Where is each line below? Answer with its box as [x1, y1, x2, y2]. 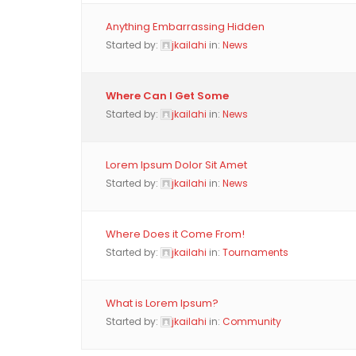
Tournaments [222, 246, 288, 259]
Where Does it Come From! [106, 226, 245, 242]
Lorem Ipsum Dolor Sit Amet [106, 157, 247, 172]
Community [222, 315, 281, 328]
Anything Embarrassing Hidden [106, 19, 265, 34]
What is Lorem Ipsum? [106, 296, 219, 311]
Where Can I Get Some [106, 88, 229, 103]
